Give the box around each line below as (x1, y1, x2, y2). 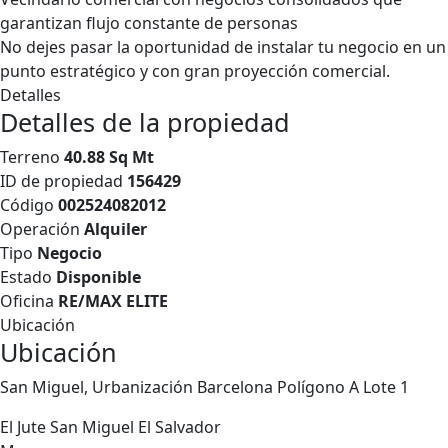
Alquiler (84, 218, 147, 240)
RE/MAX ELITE (58, 290, 168, 312)
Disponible (56, 266, 141, 288)
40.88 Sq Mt (64, 146, 154, 168)
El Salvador (138, 416, 221, 438)
